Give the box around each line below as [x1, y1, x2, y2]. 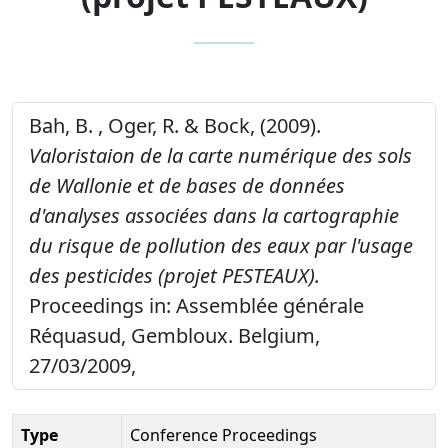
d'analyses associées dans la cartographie [29, 201, 399, 229]
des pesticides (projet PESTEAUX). [29, 261, 320, 289]
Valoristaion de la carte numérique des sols [29, 141, 412, 169]
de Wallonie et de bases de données [29, 171, 345, 199]
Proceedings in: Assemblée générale [29, 291, 364, 319]
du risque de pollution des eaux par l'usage [29, 231, 413, 259]
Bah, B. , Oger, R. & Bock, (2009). [29, 111, 321, 139]
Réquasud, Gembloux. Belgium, [29, 321, 320, 349]
